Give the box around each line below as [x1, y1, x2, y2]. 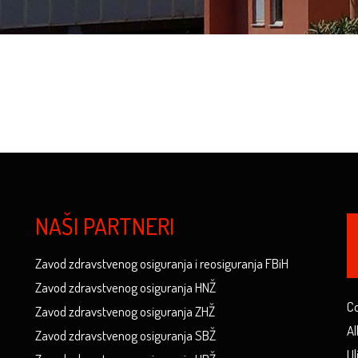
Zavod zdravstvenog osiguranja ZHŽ [35, 303, 215, 320]
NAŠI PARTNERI [35, 211, 174, 241]
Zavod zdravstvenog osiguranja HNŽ [35, 279, 216, 296]
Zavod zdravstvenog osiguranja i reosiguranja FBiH [35, 255, 288, 272]
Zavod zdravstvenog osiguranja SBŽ [35, 327, 216, 344]
